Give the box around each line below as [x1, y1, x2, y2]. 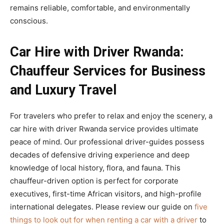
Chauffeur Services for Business [10, 62, 205, 79]
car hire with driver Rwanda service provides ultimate [10, 123, 198, 133]
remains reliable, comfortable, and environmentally [10, 2, 190, 12]
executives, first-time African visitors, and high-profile [10, 188, 201, 198]
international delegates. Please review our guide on [10, 201, 194, 211]
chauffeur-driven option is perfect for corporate [10, 175, 178, 185]
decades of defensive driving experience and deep [10, 149, 189, 159]
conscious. [10, 15, 48, 25]
